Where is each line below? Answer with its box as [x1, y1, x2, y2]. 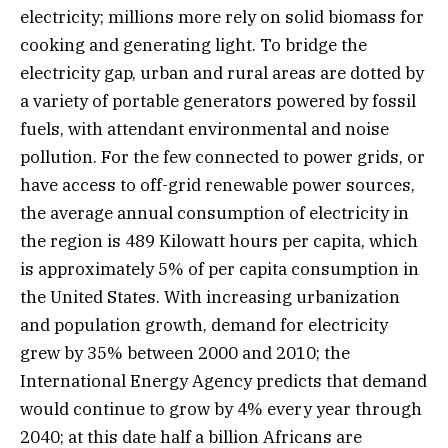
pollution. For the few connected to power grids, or [20, 146, 425, 169]
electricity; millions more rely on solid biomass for [20, 6, 424, 29]
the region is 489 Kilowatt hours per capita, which [20, 230, 418, 253]
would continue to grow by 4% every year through [20, 398, 422, 421]
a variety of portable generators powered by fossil [20, 90, 416, 113]
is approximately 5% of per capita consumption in [20, 258, 419, 281]
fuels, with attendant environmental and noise [20, 118, 389, 141]
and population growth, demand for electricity [20, 314, 388, 337]
